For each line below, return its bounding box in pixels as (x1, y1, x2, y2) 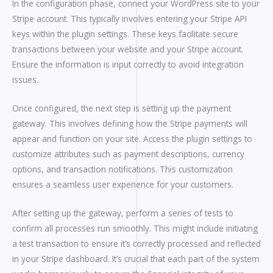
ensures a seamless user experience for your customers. (12, 178, 233, 190)
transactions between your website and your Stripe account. (12, 43, 243, 55)
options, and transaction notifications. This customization (12, 163, 233, 175)
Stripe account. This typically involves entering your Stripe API (12, 12, 247, 24)
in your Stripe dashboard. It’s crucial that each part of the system (12, 252, 260, 264)
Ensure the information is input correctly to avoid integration (12, 58, 244, 70)
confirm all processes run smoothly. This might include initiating (12, 222, 258, 234)
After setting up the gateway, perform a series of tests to (12, 207, 233, 219)
